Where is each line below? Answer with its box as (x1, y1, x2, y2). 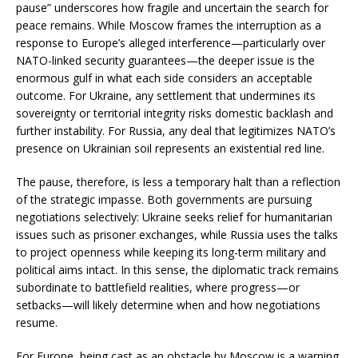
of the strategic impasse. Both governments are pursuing (16, 192, 312, 208)
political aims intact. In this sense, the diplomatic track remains (16, 262, 339, 278)
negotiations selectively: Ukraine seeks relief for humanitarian (16, 209, 332, 225)
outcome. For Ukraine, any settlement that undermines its (16, 88, 316, 104)
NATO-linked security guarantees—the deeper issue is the (16, 53, 315, 69)
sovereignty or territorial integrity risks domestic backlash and (16, 105, 333, 121)
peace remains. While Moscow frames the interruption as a (16, 18, 321, 34)
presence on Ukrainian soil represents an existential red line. (16, 141, 324, 157)
